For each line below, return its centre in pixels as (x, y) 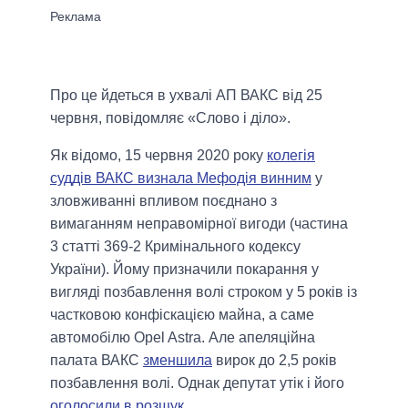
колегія (291, 156)
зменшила (178, 361)
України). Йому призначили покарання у (184, 270)
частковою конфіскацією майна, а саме (182, 315)
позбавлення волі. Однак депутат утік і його (197, 383)
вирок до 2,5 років (275, 361)
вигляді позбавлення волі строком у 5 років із (204, 292)
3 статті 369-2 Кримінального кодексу (175, 247)
